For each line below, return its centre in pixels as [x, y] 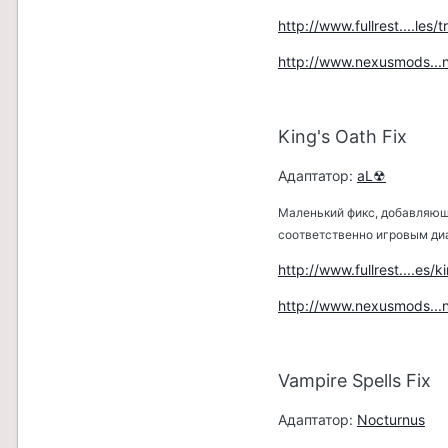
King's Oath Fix [342, 137]
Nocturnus [391, 420]
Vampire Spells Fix [354, 381]
